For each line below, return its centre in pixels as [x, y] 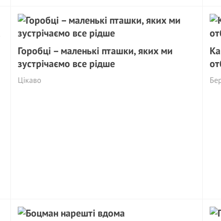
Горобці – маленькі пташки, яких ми [95, 51]
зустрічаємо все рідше [67, 64]
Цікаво [30, 80]
